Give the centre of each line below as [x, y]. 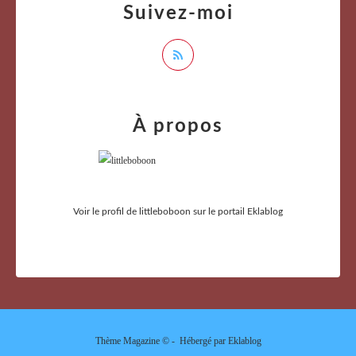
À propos [178, 127]
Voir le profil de [106, 212]
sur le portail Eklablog [237, 212]
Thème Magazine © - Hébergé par [161, 341]
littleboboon [165, 212]
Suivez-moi [178, 14]
